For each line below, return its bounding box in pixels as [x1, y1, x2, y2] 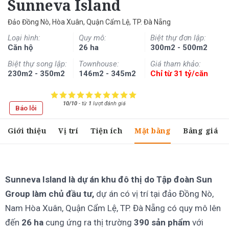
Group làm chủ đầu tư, [5, 188, 94, 199]
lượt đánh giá [91, 100, 126, 107]
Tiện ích [90, 125, 122, 135]
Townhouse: [79, 59, 120, 68]
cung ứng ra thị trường [43, 217, 134, 227]
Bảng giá [183, 125, 218, 135]
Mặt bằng [134, 125, 171, 135]
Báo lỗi [15, 104, 37, 112]
